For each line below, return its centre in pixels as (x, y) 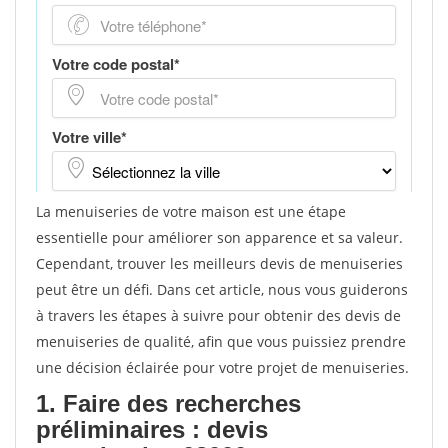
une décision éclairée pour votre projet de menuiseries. (222, 367)
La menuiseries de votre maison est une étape (191, 211)
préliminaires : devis (152, 429)
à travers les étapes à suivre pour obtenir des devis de (218, 315)
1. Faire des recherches (168, 403)
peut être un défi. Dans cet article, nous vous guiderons (222, 289)
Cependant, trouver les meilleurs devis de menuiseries (219, 263)
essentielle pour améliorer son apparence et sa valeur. (219, 237)
